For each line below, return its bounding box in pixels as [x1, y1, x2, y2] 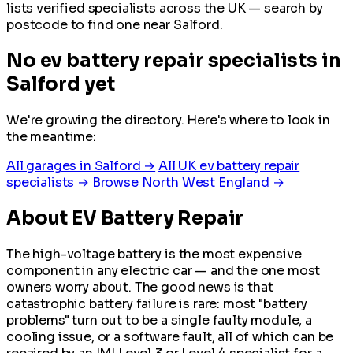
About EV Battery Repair [6, 206, 244, 230]
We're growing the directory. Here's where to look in [6, 111, 330, 128]
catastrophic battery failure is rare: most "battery [6, 295, 307, 312]
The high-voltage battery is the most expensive [6, 245, 302, 262]
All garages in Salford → [6, 157, 156, 174]
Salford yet [6, 72, 116, 96]
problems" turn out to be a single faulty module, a [6, 311, 312, 329]
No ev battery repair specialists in [6, 48, 341, 72]
